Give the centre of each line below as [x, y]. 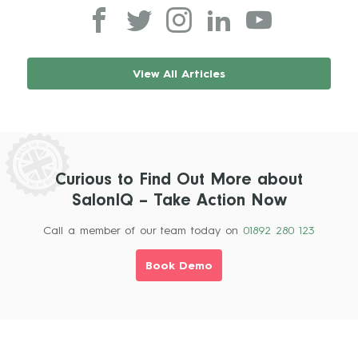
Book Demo [179, 267]
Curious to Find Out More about [179, 182]
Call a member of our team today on [143, 231]
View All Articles [179, 75]
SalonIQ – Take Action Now [179, 203]
